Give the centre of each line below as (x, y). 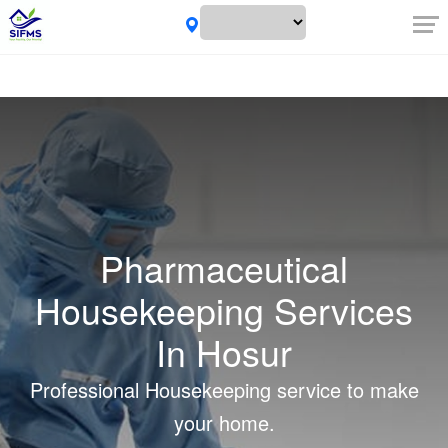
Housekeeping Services (224, 309)
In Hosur (224, 351)
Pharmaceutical (224, 267)
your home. (224, 422)
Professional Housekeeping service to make (224, 389)
